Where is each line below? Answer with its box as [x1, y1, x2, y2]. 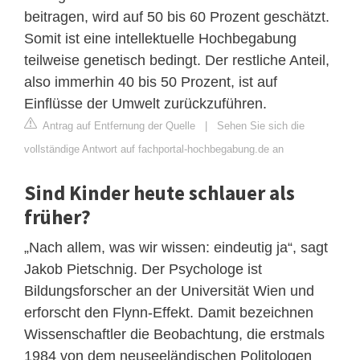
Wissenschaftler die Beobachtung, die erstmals [24, 325, 325, 342]
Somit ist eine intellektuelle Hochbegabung [24, 30, 297, 47]
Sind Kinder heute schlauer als [24, 179, 295, 206]
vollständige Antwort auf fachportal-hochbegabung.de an [24, 142, 284, 155]
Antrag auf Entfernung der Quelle [40, 119, 195, 132]
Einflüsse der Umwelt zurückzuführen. [24, 95, 267, 112]
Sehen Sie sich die [217, 119, 305, 132]
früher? [24, 203, 91, 230]
